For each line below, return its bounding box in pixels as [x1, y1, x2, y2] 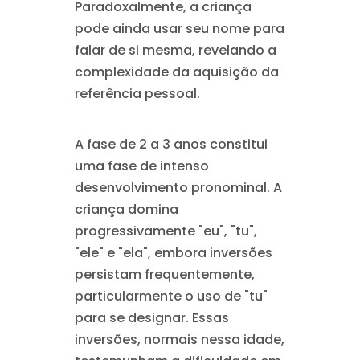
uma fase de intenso [74, 157, 209, 175]
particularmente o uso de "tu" [74, 287, 268, 305]
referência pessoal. [74, 84, 200, 103]
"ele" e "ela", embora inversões [74, 243, 272, 262]
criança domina [74, 200, 178, 219]
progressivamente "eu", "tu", [74, 222, 257, 240]
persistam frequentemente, [74, 265, 255, 284]
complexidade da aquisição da [74, 63, 279, 81]
